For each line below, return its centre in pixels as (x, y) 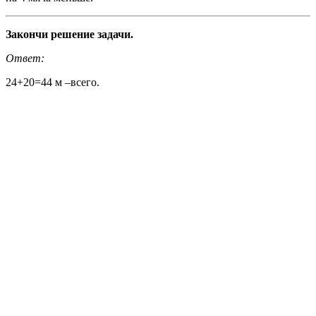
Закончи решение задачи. (69, 35)
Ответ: (25, 59)
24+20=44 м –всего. (53, 83)
